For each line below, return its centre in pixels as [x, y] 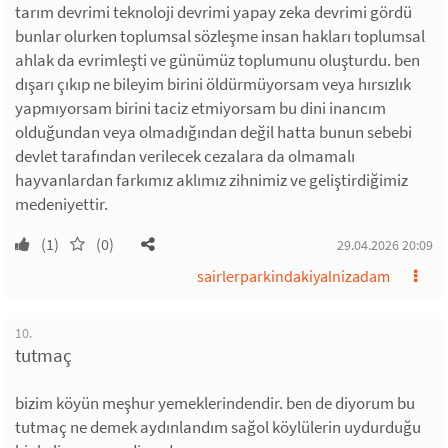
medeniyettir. [61, 203]
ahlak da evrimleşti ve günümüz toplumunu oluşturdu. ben [217, 59]
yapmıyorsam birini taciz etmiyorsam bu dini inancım [200, 107]
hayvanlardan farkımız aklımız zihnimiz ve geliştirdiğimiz [211, 179]
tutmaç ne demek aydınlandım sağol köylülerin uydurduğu [218, 426]
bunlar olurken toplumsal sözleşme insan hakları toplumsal [220, 35]
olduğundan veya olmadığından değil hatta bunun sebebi [213, 131]
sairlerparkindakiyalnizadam [293, 275]
